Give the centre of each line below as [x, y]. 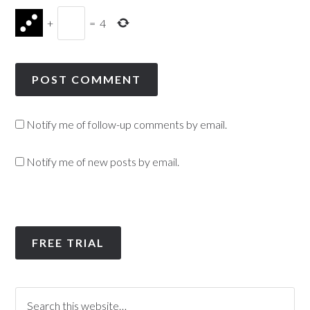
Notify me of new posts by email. [103, 162]
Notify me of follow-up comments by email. [127, 124]
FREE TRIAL [69, 243]
